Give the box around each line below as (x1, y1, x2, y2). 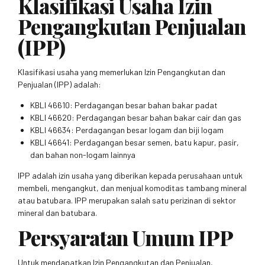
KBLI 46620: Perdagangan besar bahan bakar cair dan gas (30, 112, 241, 123)
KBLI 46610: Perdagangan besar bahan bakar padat (30, 100, 218, 111)
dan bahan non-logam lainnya (30, 150, 135, 160)
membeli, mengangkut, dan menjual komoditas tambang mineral (18, 183, 247, 193)
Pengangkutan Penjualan (18, 12, 245, 41)
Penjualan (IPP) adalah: (18, 79, 101, 90)
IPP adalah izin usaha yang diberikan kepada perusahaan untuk (18, 170, 243, 181)
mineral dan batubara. (18, 208, 97, 218)
